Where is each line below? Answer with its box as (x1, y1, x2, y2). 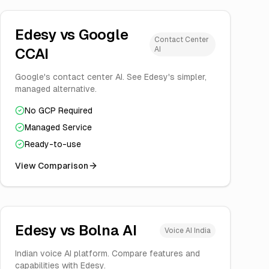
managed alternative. (15, 84, 97, 94)
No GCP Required (25, 106, 92, 115)
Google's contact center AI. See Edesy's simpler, (15, 72, 207, 82)
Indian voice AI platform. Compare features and (15, 249, 200, 258)
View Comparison (15, 161, 88, 171)
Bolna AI (78, 222, 137, 238)
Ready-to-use (25, 139, 81, 149)
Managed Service (25, 122, 92, 132)
